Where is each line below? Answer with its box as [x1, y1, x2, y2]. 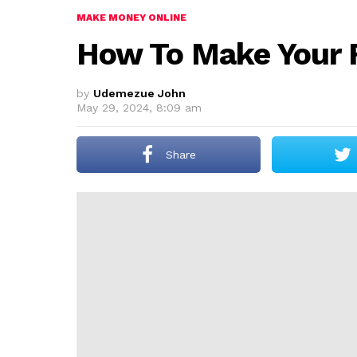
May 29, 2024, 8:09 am [76, 101, 202, 114]
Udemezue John [93, 87, 186, 100]
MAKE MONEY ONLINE [76, 12, 186, 23]
